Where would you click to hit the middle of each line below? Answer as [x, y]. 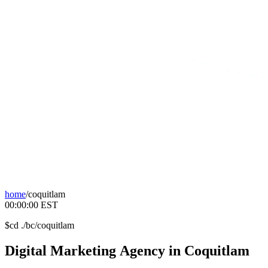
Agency [142, 250]
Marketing [83, 250]
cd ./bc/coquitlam [42, 225]
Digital [26, 250]
